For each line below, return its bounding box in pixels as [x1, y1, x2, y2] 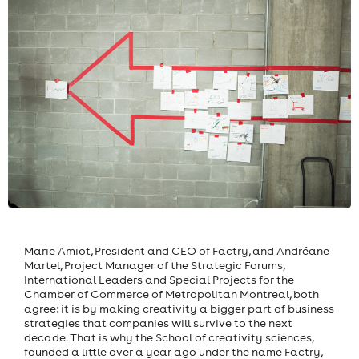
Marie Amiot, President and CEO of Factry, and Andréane [24, 244, 329, 259]
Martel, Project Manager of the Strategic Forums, [24, 258, 284, 273]
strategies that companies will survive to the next [24, 316, 292, 331]
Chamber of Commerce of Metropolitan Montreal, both [24, 287, 319, 302]
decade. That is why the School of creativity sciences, [24, 330, 313, 345]
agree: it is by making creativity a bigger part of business [24, 301, 334, 317]
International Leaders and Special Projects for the [24, 272, 294, 288]
